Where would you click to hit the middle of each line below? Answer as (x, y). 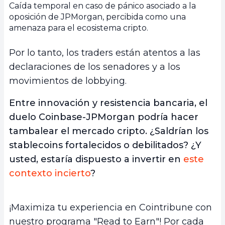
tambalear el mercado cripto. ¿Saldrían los (109, 131)
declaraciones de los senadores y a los (95, 67)
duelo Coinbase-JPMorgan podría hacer (104, 117)
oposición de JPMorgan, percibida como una (97, 17)
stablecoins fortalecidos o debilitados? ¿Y (105, 145)
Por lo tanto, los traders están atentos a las (105, 53)
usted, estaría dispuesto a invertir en (96, 159)
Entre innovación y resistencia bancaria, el (108, 103)
